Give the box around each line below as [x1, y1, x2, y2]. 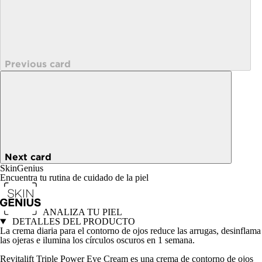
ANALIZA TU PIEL [43, 207, 122, 218]
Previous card [5, 58, 71, 70]
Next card [5, 151, 51, 163]
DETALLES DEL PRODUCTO [9, 216, 135, 227]
